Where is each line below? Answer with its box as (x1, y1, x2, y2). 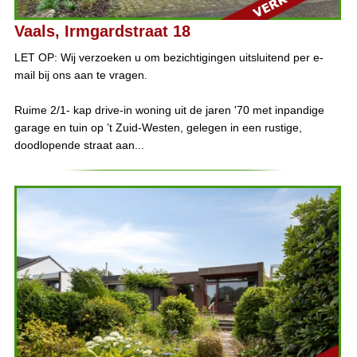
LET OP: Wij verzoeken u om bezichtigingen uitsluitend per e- (14, 51, 324, 65)
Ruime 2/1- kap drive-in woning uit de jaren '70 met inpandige (14, 104, 324, 117)
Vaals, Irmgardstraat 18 (14, 22, 190, 41)
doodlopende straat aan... (14, 139, 144, 152)
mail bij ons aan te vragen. (14, 69, 147, 82)
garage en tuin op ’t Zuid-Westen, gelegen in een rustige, (14, 121, 302, 135)
